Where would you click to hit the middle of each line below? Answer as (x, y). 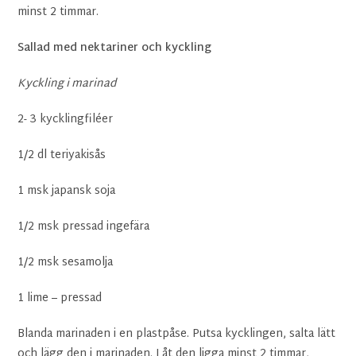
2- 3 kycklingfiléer (66, 120)
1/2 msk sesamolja (66, 263)
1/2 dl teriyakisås (62, 156)
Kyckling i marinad (67, 84)
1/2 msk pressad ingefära (84, 227)
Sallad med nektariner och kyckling (115, 48)
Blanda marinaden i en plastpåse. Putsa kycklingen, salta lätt (177, 335)
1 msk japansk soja (67, 192)
